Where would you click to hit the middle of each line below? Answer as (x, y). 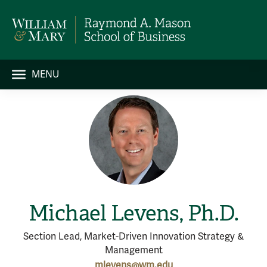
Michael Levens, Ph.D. (133, 213)
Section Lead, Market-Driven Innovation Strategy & (133, 237)
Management (133, 250)
